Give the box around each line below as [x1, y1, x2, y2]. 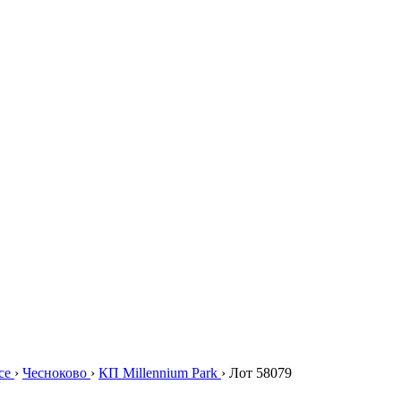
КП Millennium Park [98, 365, 221, 380]
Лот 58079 [226, 365, 292, 380]
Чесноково [22, 365, 90, 380]
